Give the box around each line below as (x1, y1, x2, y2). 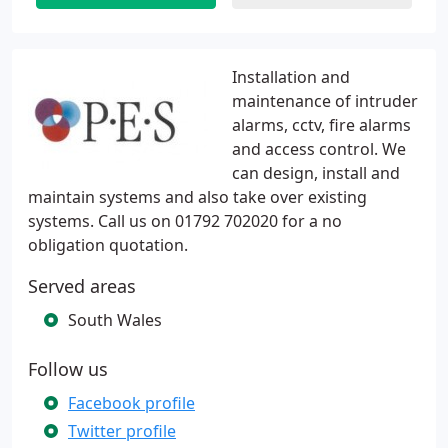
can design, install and (232, 162, 400, 184)
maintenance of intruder (232, 90, 418, 112)
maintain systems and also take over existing (28, 186, 367, 208)
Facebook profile (68, 392, 195, 414)
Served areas (28, 274, 136, 298)
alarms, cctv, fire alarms (232, 114, 411, 136)
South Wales (68, 309, 162, 331)
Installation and (232, 66, 350, 88)
